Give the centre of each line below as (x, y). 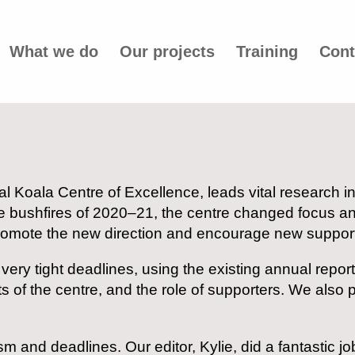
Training (267, 52)
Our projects (167, 52)
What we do (53, 52)
